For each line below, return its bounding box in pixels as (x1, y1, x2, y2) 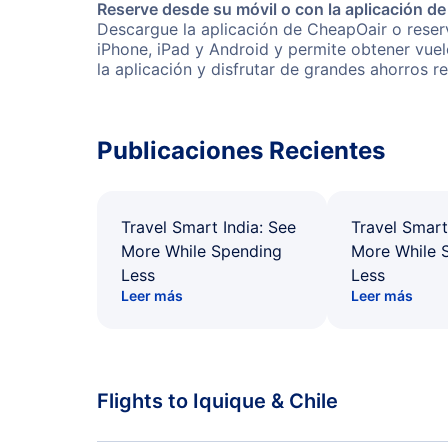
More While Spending (121, 241, 282, 261)
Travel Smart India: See (121, 217, 296, 237)
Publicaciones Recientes (97, 136, 385, 165)
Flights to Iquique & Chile (97, 389, 338, 413)
